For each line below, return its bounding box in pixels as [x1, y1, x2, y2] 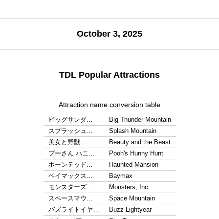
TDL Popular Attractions [59, 69, 160, 80]
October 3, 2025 [77, 28, 142, 39]
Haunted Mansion [109, 160, 158, 168]
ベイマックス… [48, 172, 93, 179]
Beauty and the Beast [109, 138, 171, 146]
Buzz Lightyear [109, 205, 152, 213]
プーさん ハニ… [48, 149, 95, 157]
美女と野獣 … [48, 138, 88, 146]
